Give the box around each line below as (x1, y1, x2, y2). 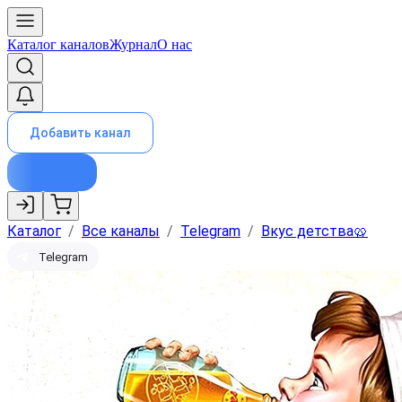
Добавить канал (30, 126, 131, 140)
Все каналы (82, 223, 160, 240)
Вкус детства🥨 (261, 223, 368, 240)
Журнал (109, 37, 157, 52)
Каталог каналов (7, 37, 109, 52)
